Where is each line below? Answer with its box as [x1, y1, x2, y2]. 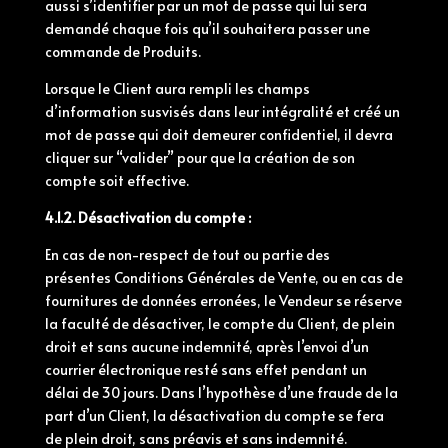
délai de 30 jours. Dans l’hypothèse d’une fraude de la [44, 383, 398, 402]
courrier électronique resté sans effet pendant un [44, 360, 367, 379]
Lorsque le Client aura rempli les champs [44, 79, 310, 98]
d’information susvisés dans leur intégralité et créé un [44, 102, 400, 121]
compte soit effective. [44, 171, 189, 190]
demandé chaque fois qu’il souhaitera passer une [44, 19, 370, 38]
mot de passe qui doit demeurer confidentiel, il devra [44, 125, 393, 144]
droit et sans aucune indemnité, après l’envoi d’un [44, 337, 369, 356]
